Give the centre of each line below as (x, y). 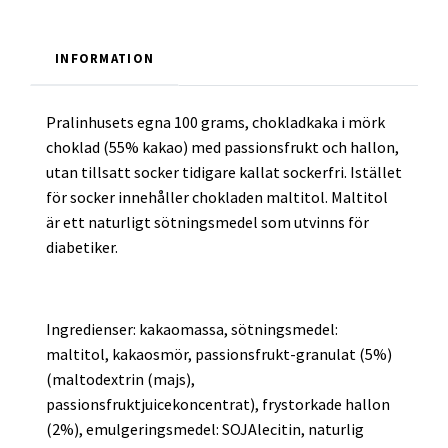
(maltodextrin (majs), (120, 378)
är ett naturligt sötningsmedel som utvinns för (207, 221)
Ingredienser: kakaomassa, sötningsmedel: (192, 328)
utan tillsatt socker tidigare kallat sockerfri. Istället (224, 171)
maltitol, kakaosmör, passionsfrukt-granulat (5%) (219, 353)
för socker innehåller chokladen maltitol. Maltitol (217, 196)
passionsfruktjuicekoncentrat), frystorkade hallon (218, 403)
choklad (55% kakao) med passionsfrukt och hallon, (222, 146)
